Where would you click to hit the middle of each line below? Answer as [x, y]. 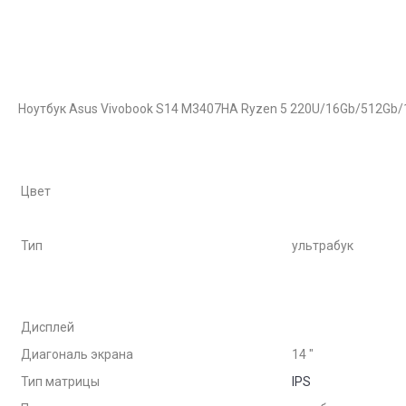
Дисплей [48, 327]
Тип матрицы [60, 382]
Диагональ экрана [77, 354]
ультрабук [323, 246]
